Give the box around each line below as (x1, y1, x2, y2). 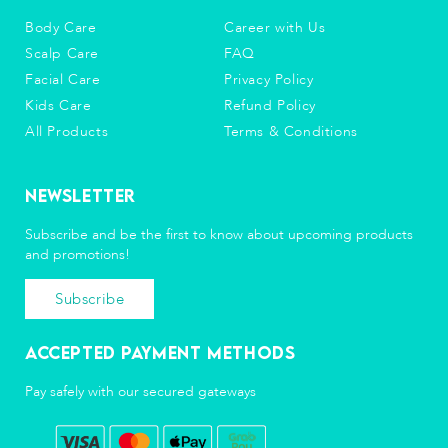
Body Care (25, 18, 97, 37)
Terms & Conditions (224, 122, 358, 141)
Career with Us (224, 18, 326, 37)
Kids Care (25, 96, 92, 115)
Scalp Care (25, 44, 99, 63)
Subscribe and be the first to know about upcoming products (25, 225, 413, 244)
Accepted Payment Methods (25, 342, 296, 363)
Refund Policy (224, 96, 316, 115)
